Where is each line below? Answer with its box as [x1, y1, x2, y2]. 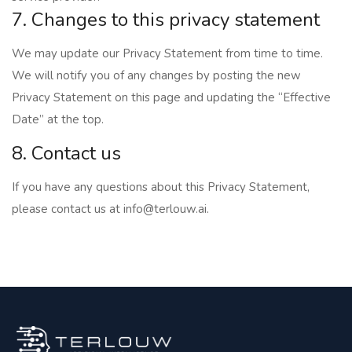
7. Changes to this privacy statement [12, 7, 320, 32]
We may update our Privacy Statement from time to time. [12, 46, 323, 61]
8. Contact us [12, 141, 121, 166]
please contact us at [12, 201, 123, 217]
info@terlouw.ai [123, 201, 207, 217]
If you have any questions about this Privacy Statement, [12, 179, 310, 195]
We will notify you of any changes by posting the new [12, 68, 301, 83]
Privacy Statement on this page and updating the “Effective [12, 90, 331, 105]
